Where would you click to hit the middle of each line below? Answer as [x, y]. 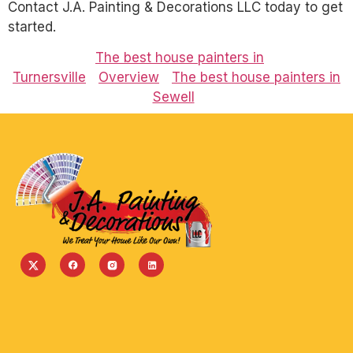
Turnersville [49, 78]
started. [32, 26]
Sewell [173, 97]
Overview [129, 78]
